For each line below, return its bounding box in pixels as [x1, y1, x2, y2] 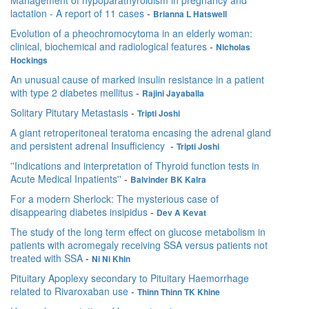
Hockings [10, 54, 48, 67]
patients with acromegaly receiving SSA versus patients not [10, 238, 268, 252]
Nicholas [216, 41, 250, 54]
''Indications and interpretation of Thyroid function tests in [10, 159, 259, 173]
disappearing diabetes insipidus [10, 205, 148, 219]
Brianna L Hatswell [153, 8, 227, 21]
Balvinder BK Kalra [130, 174, 206, 186]
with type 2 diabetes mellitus [10, 86, 133, 100]
